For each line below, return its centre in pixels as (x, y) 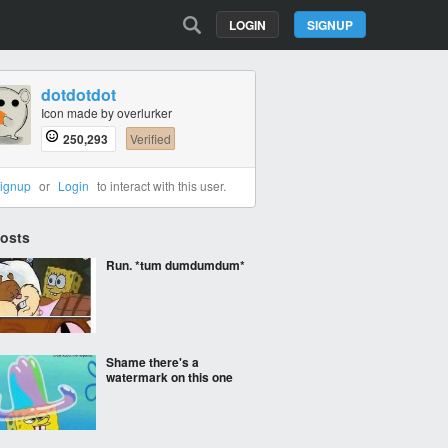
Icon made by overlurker (106, 112)
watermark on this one (169, 377)
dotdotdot (78, 94)
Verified (150, 138)
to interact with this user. (159, 185)
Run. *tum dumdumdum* (175, 265)
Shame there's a (152, 362)
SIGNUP (330, 25)
